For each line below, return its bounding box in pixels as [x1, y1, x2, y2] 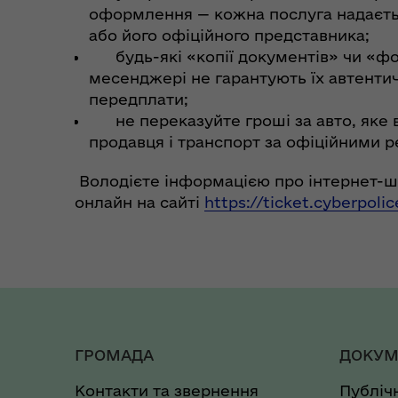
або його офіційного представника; [89, 26, 370, 44]
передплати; [89, 90, 188, 107]
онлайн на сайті [75, 193, 204, 211]
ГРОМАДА [75, 346, 154, 363]
